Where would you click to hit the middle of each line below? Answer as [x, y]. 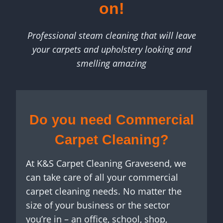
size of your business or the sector [98, 205]
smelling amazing [111, 63]
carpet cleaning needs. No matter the [104, 191]
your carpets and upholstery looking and [111, 49]
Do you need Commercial [111, 120]
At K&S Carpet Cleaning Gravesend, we [106, 164]
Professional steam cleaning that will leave [111, 35]
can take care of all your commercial [102, 177]
